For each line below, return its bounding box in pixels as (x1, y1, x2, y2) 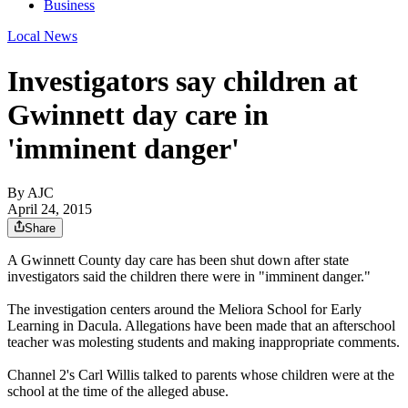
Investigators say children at (7, 64, 358, 97)
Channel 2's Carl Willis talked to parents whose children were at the (7, 367, 394, 383)
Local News (7, 28, 77, 45)
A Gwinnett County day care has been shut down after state (7, 252, 349, 269)
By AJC (7, 185, 54, 201)
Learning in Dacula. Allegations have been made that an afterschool (7, 318, 395, 334)
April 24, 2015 (7, 201, 92, 218)
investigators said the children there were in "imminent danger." (7, 269, 371, 285)
